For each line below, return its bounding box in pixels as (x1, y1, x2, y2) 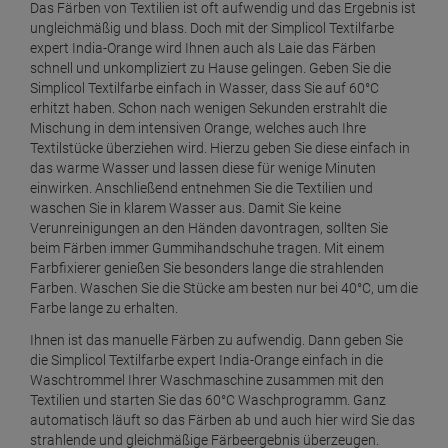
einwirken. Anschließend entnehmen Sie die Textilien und (30, 180, 373, 197)
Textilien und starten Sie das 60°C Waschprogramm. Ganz (30, 392, 386, 409)
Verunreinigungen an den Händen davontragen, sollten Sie (30, 220, 388, 237)
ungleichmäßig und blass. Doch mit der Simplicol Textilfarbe (30, 20, 394, 37)
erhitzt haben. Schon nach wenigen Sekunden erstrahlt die (30, 100, 387, 117)
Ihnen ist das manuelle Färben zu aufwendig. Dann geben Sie (30, 332, 403, 349)
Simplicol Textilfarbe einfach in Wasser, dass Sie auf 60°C (30, 80, 379, 97)
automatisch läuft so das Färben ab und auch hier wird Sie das (30, 412, 415, 429)
